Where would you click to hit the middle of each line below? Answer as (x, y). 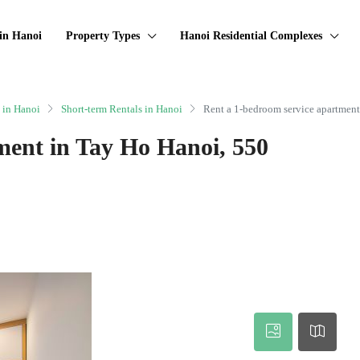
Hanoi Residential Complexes (251, 36)
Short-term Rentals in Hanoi (122, 108)
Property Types (103, 36)
